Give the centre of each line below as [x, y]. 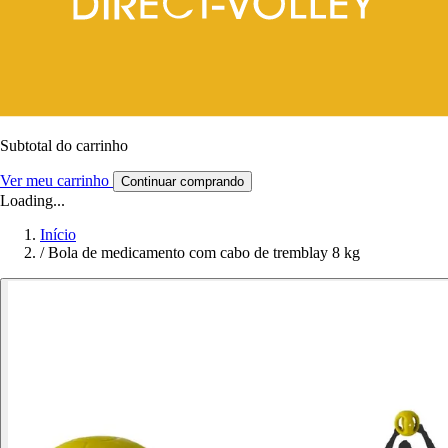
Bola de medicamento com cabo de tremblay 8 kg [204, 252]
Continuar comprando [182, 181]
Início [58, 234]
